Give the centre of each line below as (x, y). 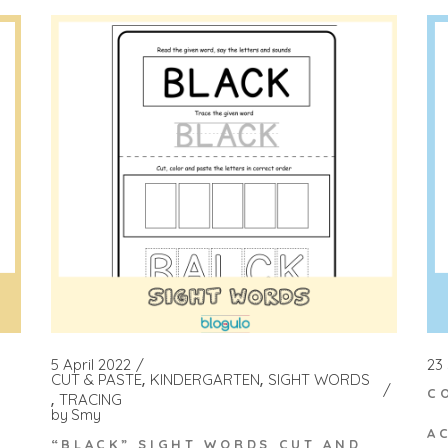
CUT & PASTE (96, 380)
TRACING (90, 400)
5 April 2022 (90, 365)
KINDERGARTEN (204, 380)
